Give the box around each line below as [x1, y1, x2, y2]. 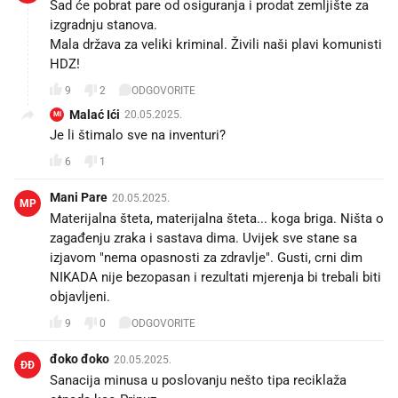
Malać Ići [69, 107, 120, 123]
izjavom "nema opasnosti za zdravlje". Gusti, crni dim [50, 250, 362, 267]
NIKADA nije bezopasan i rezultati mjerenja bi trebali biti [50, 269, 381, 286]
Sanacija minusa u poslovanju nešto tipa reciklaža [50, 372, 346, 389]
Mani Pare [50, 190, 107, 205]
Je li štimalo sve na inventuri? [50, 127, 226, 144]
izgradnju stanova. [50, 17, 157, 34]
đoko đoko [50, 352, 109, 367]
